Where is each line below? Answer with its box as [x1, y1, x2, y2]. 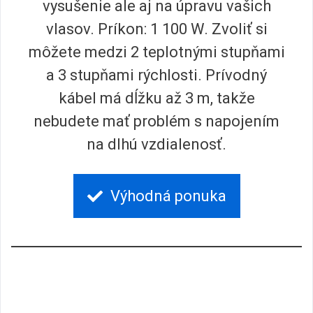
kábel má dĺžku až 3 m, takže [58, 89, 255, 107]
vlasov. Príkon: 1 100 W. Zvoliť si [45, 20, 268, 38]
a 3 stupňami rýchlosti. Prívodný [46, 66, 267, 84]
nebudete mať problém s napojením [34, 112, 279, 130]
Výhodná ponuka [110, 187, 226, 205]
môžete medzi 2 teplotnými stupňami [28, 43, 285, 61]
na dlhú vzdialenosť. [87, 135, 226, 153]
